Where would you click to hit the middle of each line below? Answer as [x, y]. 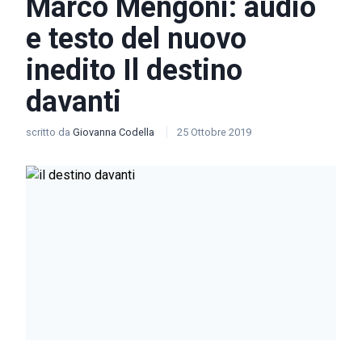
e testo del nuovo [136, 39]
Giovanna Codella [115, 132]
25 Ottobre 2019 [214, 132]
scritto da [49, 132]
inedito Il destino [134, 70]
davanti [74, 102]
